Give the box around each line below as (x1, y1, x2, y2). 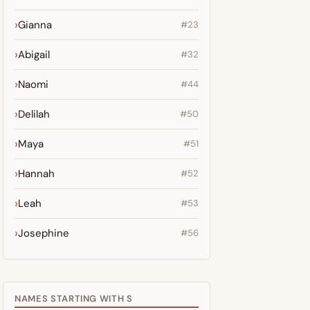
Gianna (18, 18, 52, 32)
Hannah (18, 167, 55, 181)
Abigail (18, 48, 50, 62)
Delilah (18, 107, 50, 121)
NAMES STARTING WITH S (15, 293, 133, 304)
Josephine (18, 226, 69, 240)
